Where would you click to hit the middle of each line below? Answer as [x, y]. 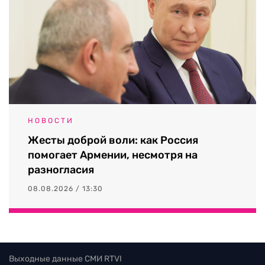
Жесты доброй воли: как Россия [113, 140]
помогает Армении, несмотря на [113, 155]
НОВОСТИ [51, 121]
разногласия [61, 170]
